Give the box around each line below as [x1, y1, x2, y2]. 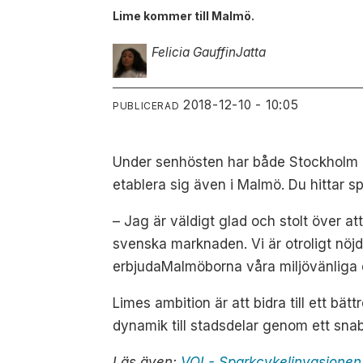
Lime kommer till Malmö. [113, 8, 255, 23]
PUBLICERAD [113, 100, 180, 113]
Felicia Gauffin [152, 45, 237, 61]
